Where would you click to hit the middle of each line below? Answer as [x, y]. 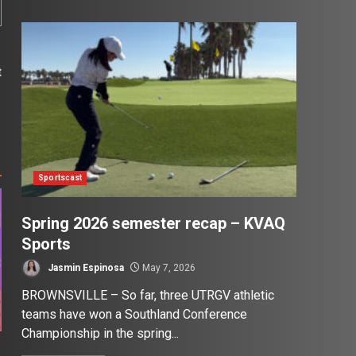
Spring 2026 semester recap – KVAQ [154, 224]
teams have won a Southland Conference [135, 315]
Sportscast [60, 178]
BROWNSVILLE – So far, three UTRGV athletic [148, 296]
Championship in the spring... [101, 334]
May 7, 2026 [168, 267]
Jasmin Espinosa [85, 267]
